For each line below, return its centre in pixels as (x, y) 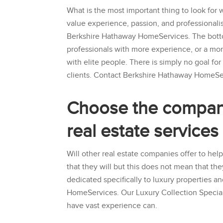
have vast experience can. (112, 206)
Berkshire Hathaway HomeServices (128, 37)
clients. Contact (95, 76)
